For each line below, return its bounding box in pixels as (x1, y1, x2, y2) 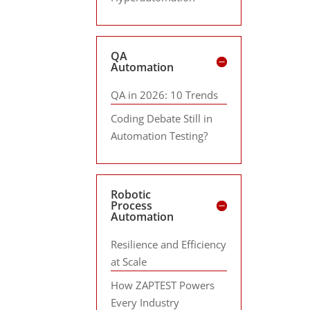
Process (111, 198, 153, 213)
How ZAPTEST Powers (111, 277, 215, 292)
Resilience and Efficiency (111, 237, 227, 251)
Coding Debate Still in (111, 111, 213, 125)
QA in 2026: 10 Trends (111, 88, 219, 102)
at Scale (111, 255, 147, 268)
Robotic (111, 187, 152, 202)
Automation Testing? (111, 128, 208, 143)
